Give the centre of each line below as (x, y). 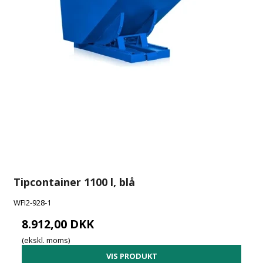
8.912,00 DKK (58, 224)
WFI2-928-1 (33, 203)
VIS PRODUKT (131, 256)
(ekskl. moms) (46, 240)
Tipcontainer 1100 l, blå (75, 182)
